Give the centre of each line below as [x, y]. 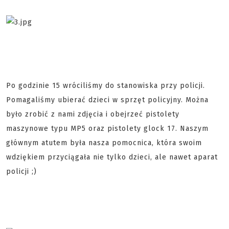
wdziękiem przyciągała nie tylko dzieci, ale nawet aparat [112, 157]
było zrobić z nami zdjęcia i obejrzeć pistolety [93, 114]
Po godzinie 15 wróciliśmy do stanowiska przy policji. [106, 86]
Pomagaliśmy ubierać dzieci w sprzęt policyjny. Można [107, 100]
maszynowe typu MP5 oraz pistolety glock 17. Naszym [107, 129]
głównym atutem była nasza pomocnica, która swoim [104, 143]
